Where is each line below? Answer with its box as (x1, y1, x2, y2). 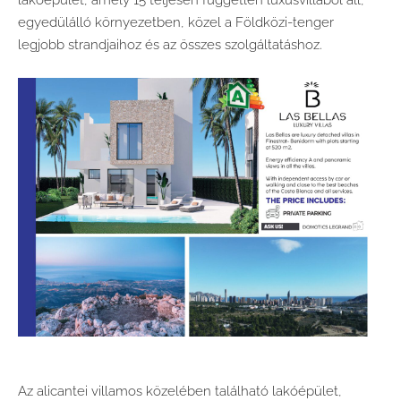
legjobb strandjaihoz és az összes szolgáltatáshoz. (18, 37, 322, 54)
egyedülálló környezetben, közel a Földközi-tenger (18, 14, 334, 31)
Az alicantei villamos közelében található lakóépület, (18, 382, 342, 399)
